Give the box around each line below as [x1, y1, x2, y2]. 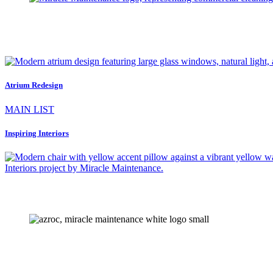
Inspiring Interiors [5, 128, 69, 138]
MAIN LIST [5, 104, 54, 115]
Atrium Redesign [5, 80, 63, 90]
